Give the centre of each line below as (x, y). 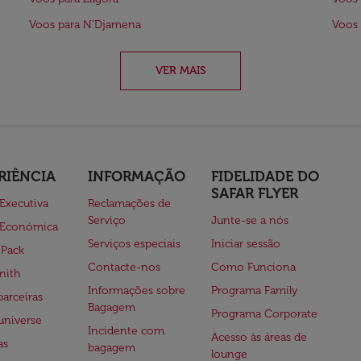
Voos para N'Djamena (85, 25)
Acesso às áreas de (259, 337)
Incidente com (126, 331)
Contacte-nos (124, 267)
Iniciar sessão (246, 244)
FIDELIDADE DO (266, 176)
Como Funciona (254, 267)
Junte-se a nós (250, 220)
